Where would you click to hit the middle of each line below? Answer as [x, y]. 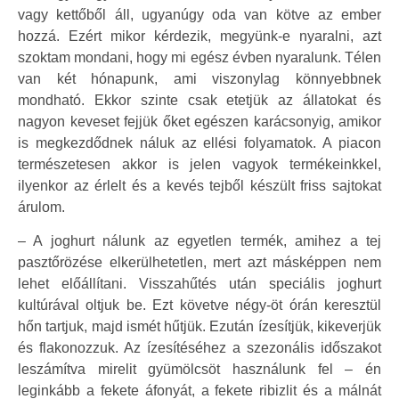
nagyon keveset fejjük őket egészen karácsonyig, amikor [199, 121]
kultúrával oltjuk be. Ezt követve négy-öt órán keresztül [199, 305]
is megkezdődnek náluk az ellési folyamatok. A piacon [199, 142]
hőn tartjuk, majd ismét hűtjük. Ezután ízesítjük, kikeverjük [199, 327]
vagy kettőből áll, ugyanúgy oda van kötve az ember [199, 14]
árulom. [41, 207]
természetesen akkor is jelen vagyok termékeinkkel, [199, 164]
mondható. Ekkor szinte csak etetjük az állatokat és [199, 100]
